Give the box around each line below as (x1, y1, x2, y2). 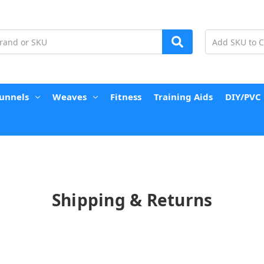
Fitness (110, 90, 141, 103)
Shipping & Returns (51, 189, 213, 212)
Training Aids (153, 90, 213, 103)
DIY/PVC (225, 90, 261, 103)
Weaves (52, 90, 87, 103)
